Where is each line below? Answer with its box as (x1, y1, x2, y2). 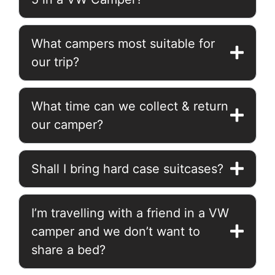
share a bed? (31, 242, 106, 257)
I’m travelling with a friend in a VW (31, 205, 229, 220)
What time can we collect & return (31, 98, 228, 114)
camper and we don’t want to (31, 223, 200, 239)
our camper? (31, 117, 103, 132)
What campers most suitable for (31, 36, 215, 51)
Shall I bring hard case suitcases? (31, 161, 223, 176)
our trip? (31, 54, 79, 69)
